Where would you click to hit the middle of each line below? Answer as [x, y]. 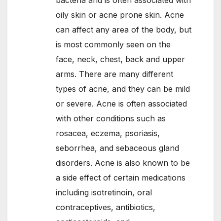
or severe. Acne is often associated [121, 103]
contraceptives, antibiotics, [106, 207]
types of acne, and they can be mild [123, 89]
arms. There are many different [114, 74]
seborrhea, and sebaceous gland [117, 148]
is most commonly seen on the [113, 44]
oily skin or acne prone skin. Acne [120, 15]
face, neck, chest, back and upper [120, 59]
